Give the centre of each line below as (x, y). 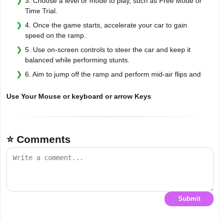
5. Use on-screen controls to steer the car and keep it (108, 49)
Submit (189, 199)
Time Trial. (41, 11)
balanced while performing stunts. (77, 60)
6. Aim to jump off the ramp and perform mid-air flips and (113, 74)
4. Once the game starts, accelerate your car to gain (106, 25)
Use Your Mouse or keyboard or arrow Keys (79, 96)
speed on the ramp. (55, 35)
